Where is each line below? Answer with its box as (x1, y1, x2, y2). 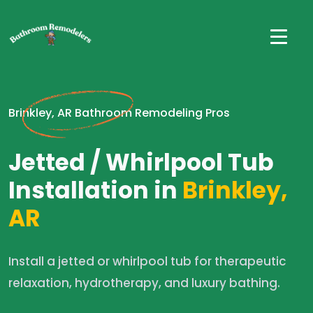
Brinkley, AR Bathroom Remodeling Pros (8, 105, 230, 121)
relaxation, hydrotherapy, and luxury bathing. (8, 275, 280, 291)
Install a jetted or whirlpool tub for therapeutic (8, 253, 286, 270)
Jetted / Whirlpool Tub (8, 146, 274, 179)
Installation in (8, 174, 177, 207)
